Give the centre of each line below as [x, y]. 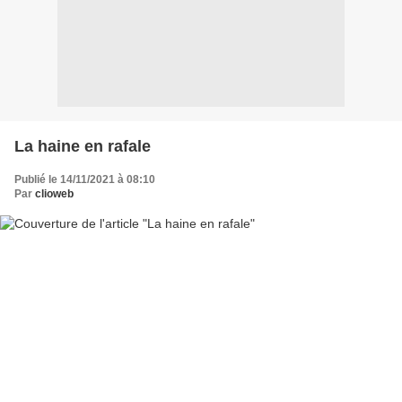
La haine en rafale [83, 146]
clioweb [54, 193]
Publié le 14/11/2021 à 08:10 [85, 179]
